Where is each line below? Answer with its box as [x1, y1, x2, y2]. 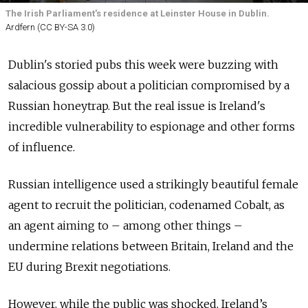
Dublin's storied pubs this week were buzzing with [8, 58, 278, 72]
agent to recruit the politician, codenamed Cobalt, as [8, 198, 285, 212]
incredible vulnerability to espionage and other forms [8, 120, 295, 134]
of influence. [8, 140, 75, 155]
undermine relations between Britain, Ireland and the [8, 239, 294, 254]
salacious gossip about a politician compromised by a [8, 78, 289, 93]
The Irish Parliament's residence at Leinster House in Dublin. [5, 8, 269, 19]
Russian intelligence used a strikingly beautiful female [8, 177, 298, 192]
